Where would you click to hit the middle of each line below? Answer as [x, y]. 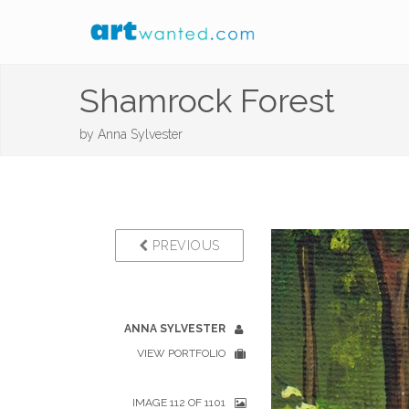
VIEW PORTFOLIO [181, 353]
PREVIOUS [184, 246]
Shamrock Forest [207, 100]
